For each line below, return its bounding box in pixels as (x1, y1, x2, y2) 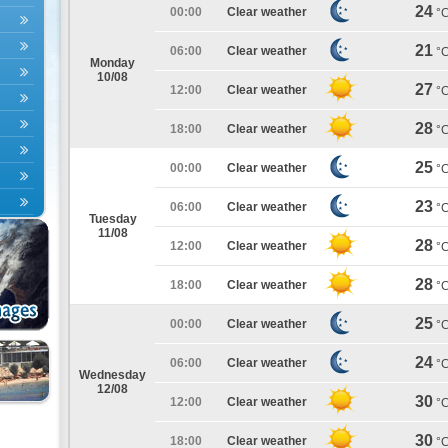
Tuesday (88, 212, 137, 226)
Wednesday (79, 368, 146, 382)
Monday (90, 56, 135, 70)
